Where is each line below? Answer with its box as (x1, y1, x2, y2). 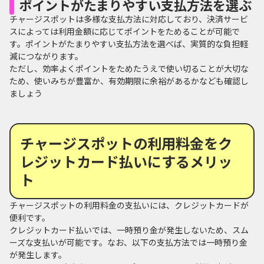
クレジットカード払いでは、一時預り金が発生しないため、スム (9, 223, 249, 236)
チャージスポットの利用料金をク (20, 132, 232, 153)
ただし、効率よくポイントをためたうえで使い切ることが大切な (9, 62, 249, 74)
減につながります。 (9, 49, 83, 62)
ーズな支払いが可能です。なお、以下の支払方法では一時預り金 (9, 236, 247, 248)
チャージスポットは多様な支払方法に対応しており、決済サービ (9, 12, 248, 25)
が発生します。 (9, 248, 67, 260)
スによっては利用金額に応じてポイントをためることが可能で (9, 25, 240, 37)
